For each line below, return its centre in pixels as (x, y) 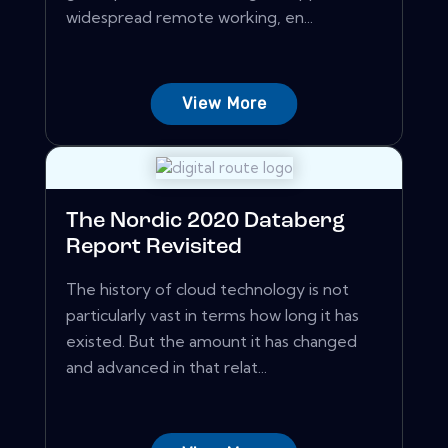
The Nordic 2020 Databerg (205, 222)
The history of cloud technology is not (207, 289)
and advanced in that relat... (166, 367)
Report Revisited (154, 248)
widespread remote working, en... (189, 17)
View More (224, 104)
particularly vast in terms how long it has (212, 315)
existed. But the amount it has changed (211, 341)
